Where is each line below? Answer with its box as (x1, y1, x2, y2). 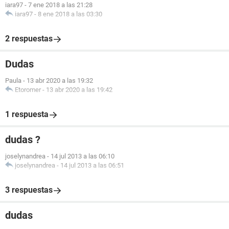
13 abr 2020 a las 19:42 (46, 86, 112, 94)
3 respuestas (5, 185, 53, 195)
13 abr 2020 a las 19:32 (27, 77, 93, 84)
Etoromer (15, 86, 41, 94)
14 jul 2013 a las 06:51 (60, 162, 124, 169)
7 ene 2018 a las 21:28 (28, 1, 93, 9)
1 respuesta (5, 109, 49, 119)
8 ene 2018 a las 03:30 (38, 10, 102, 18)
